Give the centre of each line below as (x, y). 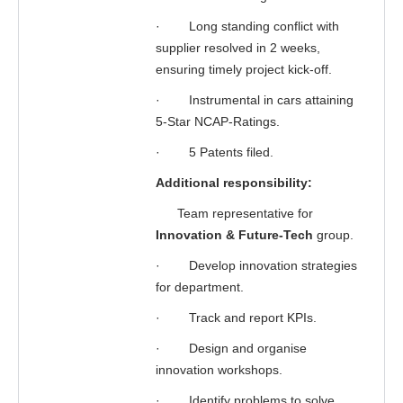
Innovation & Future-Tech (234, 235)
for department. (200, 287)
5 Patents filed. (231, 152)
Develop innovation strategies (273, 265)
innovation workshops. (219, 370)
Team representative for (234, 213)
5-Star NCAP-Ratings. (218, 121)
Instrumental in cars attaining (271, 100)
